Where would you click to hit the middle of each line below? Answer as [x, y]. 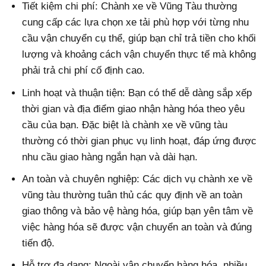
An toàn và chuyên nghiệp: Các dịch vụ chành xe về [137, 179]
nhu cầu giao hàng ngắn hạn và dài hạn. [110, 157]
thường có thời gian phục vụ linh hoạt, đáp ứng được [140, 141]
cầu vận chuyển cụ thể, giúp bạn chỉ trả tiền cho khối [139, 39]
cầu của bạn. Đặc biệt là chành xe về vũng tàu [125, 125]
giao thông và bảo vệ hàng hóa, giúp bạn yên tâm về [138, 211]
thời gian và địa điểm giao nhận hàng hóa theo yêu [134, 109]
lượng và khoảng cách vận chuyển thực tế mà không [139, 55]
